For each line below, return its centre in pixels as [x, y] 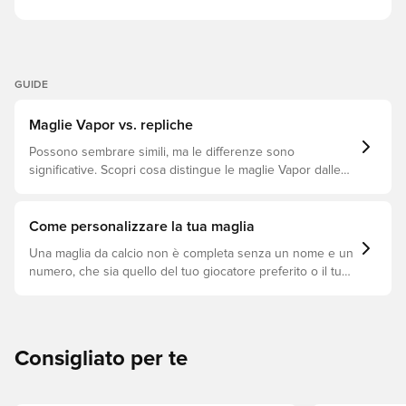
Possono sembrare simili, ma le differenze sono [162, 152]
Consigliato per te [101, 359]
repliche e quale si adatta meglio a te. [133, 188]
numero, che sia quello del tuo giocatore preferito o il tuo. [190, 272]
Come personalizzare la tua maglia [142, 227]
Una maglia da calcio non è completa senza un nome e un [191, 254]
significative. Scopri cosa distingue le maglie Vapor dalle [185, 170]
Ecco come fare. [74, 290]
